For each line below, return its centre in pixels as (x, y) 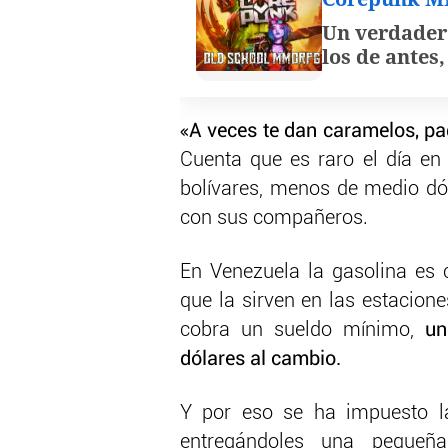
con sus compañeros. (274, 218)
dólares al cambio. (260, 359)
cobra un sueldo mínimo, (302, 330)
